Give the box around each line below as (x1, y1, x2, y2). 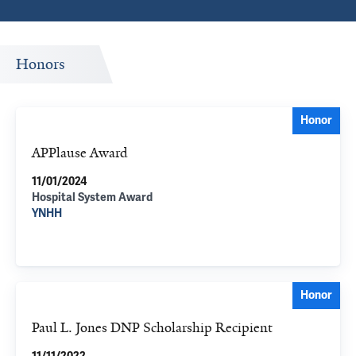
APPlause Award (32, 144, 128, 161)
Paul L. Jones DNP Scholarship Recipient (32, 319, 273, 336)
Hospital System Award (32, 191, 153, 204)
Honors (16, 55, 65, 74)
